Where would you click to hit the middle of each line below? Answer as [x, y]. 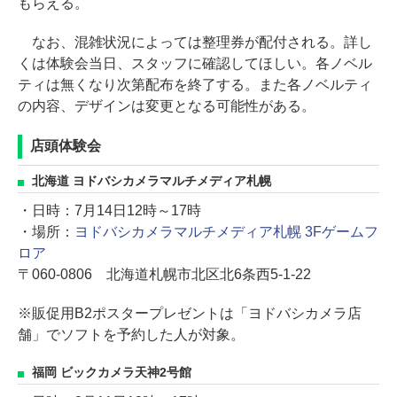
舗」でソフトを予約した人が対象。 [131, 335]
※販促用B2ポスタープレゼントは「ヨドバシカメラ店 [190, 313]
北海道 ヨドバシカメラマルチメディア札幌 [152, 181]
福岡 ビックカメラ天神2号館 [112, 373]
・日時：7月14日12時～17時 [109, 210]
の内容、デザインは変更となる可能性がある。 [167, 106]
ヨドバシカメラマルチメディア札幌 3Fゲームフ [226, 232]
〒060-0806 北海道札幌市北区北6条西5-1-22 [164, 274]
